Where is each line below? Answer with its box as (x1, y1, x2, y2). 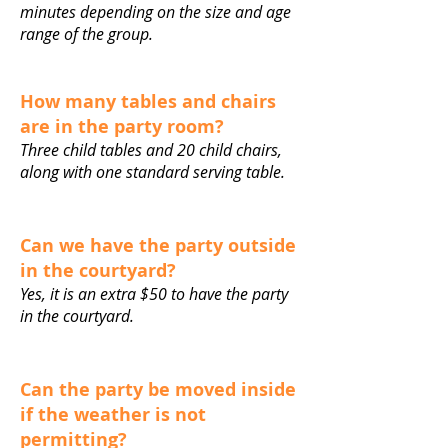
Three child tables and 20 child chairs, (20, 139, 282, 161)
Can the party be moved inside (20, 377, 296, 402)
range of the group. (20, 23, 157, 45)
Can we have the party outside (20, 233, 296, 258)
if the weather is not (20, 402, 206, 427)
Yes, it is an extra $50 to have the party (20, 283, 288, 305)
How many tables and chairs (20, 89, 276, 114)
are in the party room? (20, 114, 229, 139)
